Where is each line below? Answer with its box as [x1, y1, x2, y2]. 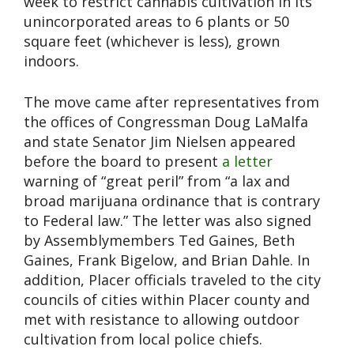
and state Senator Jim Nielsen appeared [24, 132, 296, 152]
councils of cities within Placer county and [24, 290, 310, 310]
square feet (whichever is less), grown [24, 32, 280, 51]
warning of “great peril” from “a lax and [24, 171, 290, 191]
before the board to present [24, 152, 222, 171]
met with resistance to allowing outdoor [24, 310, 299, 330]
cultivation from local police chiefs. [24, 330, 262, 349]
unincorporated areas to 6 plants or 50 [24, 12, 289, 32]
